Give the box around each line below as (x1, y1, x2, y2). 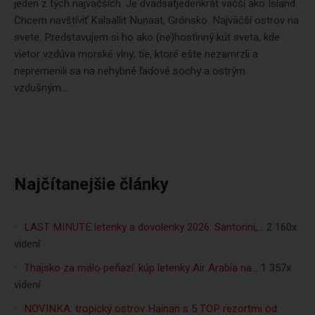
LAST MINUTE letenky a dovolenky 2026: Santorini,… (24, 219, 264, 235)
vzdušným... (14, 80, 67, 96)
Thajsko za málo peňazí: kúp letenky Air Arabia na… (24, 260, 258, 276)
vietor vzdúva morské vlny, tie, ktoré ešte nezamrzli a (14, 46, 258, 62)
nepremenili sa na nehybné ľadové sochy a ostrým (14, 63, 245, 79)
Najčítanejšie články (14, 172, 169, 197)
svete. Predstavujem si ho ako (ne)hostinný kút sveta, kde (14, 30, 280, 45)
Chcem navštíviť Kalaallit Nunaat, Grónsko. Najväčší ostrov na (14, 13, 299, 28)
